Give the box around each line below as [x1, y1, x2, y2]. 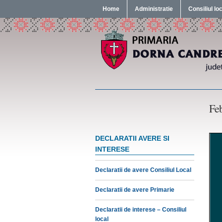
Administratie [135, 5, 173, 12]
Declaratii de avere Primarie [95, 186, 174, 193]
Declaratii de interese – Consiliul [95, 206, 186, 213]
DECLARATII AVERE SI [95, 134, 169, 142]
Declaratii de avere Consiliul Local [95, 166, 191, 173]
